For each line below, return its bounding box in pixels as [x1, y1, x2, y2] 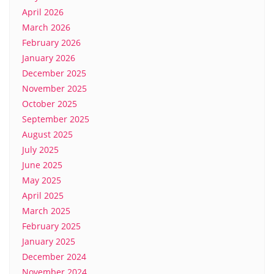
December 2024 [22, 250, 86, 262]
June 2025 [22, 158, 62, 171]
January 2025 [22, 235, 75, 247]
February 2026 [22, 36, 81, 48]
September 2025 [22, 113, 89, 125]
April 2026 [22, 6, 64, 18]
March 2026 [22, 21, 70, 33]
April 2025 [22, 189, 64, 201]
